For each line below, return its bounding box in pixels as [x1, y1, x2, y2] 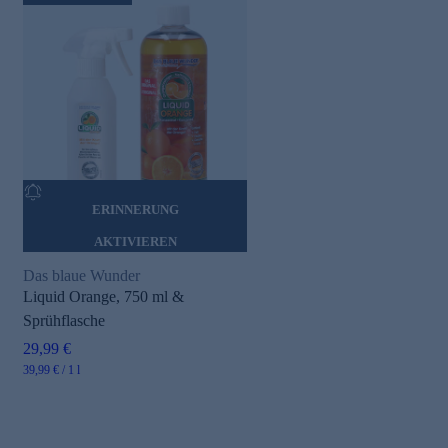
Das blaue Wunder [23, 266, 140, 284]
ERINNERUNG [91, 201, 179, 217]
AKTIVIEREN [93, 233, 177, 249]
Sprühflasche [23, 311, 105, 329]
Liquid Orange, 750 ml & [23, 287, 184, 305]
